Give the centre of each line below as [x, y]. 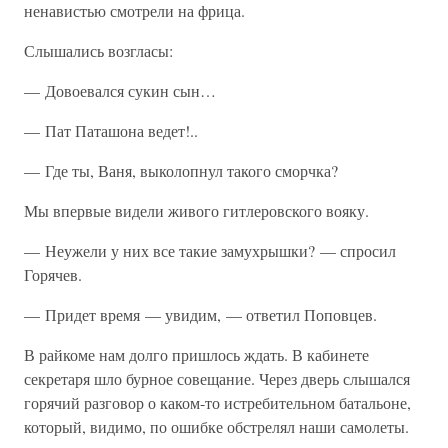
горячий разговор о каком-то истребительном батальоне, [217, 402]
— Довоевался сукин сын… [120, 90]
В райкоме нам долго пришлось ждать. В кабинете [196, 354]
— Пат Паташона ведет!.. [111, 130]
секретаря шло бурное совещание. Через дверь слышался [217, 378]
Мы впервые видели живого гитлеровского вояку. [196, 210]
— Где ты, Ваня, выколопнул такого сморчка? [181, 170]
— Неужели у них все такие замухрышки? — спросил [210, 250]
